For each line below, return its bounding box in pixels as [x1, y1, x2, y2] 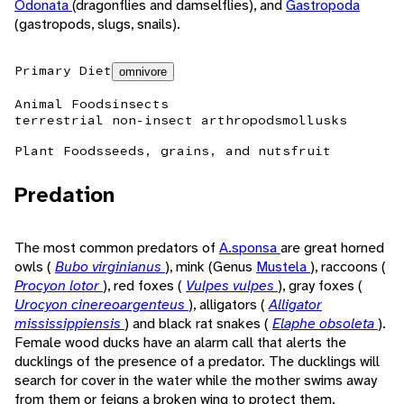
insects [112, 96, 169, 113]
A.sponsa [219, 238, 280, 258]
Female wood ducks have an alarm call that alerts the [14, 333, 346, 353]
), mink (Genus [165, 257, 256, 277]
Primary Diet [14, 62, 112, 79]
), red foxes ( [103, 276, 186, 296]
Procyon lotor [14, 276, 103, 296]
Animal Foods [14, 96, 112, 113]
